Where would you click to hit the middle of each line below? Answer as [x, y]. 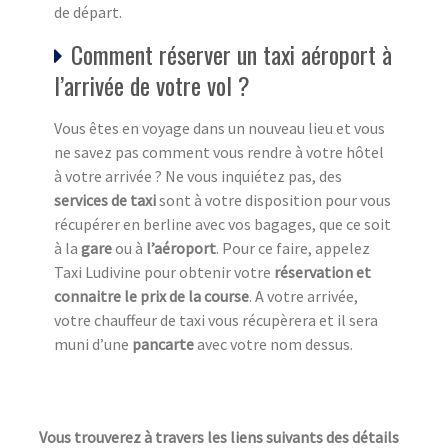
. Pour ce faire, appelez [293, 248]
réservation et [322, 272]
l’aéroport [181, 248]
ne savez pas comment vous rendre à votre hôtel [219, 152]
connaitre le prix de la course [151, 296]
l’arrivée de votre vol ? [152, 85]
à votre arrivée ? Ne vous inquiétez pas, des [198, 176]
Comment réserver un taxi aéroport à [231, 54]
